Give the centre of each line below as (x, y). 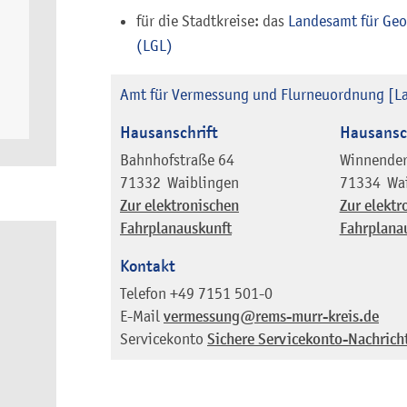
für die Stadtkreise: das (212, 21)
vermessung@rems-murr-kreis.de (271, 316)
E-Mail (140, 316)
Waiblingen (203, 182)
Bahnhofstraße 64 (177, 159)
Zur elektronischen (179, 205)
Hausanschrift (169, 133)
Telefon (143, 293)
